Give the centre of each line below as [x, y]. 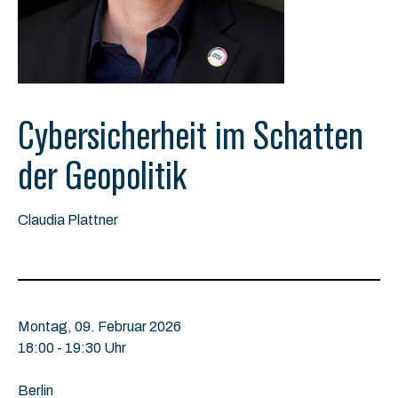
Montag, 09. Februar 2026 [99, 326]
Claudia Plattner [68, 220]
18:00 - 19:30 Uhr [72, 348]
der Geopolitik [102, 176]
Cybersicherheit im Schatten [191, 136]
